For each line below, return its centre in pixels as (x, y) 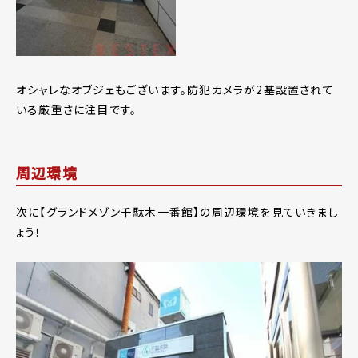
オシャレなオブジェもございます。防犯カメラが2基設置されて (175, 89)
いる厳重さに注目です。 (77, 109)
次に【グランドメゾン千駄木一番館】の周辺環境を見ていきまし (177, 211)
